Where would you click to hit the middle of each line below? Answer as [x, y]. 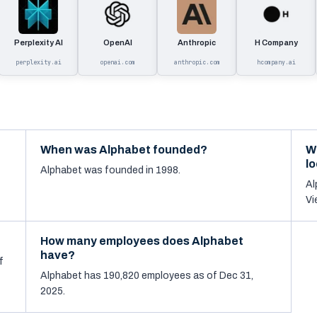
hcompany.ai [276, 62]
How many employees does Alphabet [142, 241]
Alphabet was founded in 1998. [111, 170]
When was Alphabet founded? [124, 150]
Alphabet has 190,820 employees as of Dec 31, [147, 276]
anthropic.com [197, 62]
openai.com [117, 62]
